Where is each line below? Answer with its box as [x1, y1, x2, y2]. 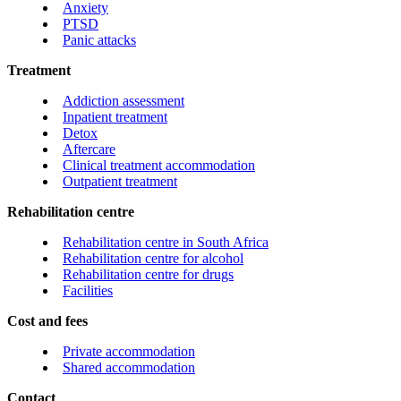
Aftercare [63, 141, 115, 158]
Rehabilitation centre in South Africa [63, 235, 269, 251]
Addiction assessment [63, 93, 184, 109]
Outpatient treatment [63, 174, 177, 190]
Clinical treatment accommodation [63, 158, 255, 174]
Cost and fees [7, 313, 88, 329]
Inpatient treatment [63, 109, 167, 125]
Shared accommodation [63, 360, 195, 376]
